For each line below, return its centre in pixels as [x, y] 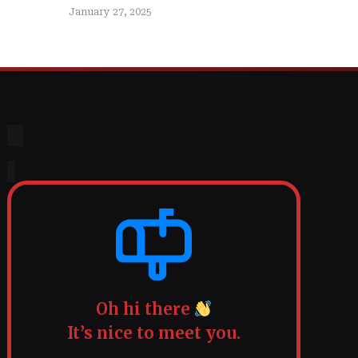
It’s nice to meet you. [154, 333]
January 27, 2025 [110, 12]
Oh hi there [145, 309]
